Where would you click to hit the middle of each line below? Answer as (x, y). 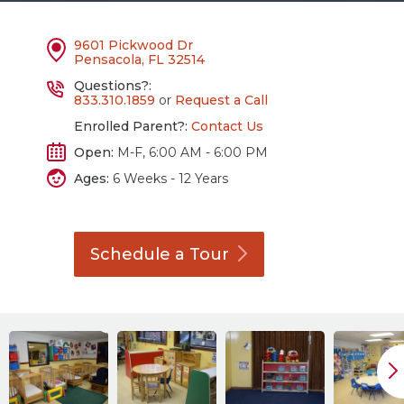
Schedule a (140, 254)
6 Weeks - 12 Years (169, 179)
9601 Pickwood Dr (134, 45)
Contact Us (228, 126)
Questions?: (113, 86)
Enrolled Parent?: (131, 126)
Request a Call (222, 100)
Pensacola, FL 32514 (140, 60)
